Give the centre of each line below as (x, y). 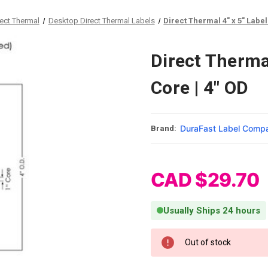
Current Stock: (178, 234)
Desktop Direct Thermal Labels (101, 21)
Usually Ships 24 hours (212, 210)
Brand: (164, 128)
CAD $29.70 (205, 179)
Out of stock (208, 242)
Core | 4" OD (200, 88)
